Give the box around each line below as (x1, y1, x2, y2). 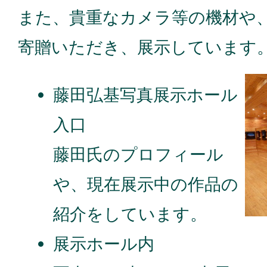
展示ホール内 (53, 233, 155, 254)
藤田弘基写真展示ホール (53, 84, 238, 105)
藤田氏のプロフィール (53, 144, 224, 164)
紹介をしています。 (53, 203, 207, 224)
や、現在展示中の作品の (53, 173, 239, 194)
